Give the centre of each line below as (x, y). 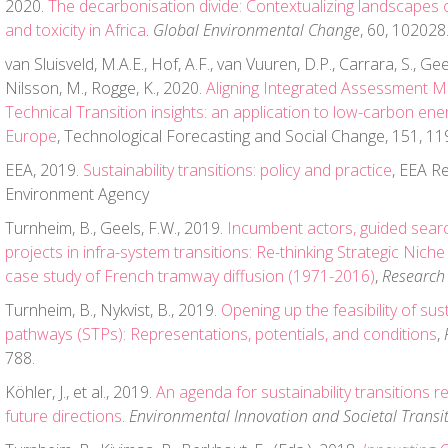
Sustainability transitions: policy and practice (237, 170)
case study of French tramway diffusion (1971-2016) (190, 276)
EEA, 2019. (44, 170)
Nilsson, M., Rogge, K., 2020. (105, 88)
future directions (63, 416)
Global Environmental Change (256, 30)
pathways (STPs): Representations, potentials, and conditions (221, 334)
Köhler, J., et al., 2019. (80, 392)
